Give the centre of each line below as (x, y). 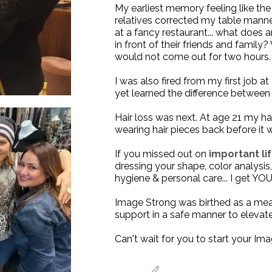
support (133, 215)
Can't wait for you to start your (185, 239)
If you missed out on (162, 154)
